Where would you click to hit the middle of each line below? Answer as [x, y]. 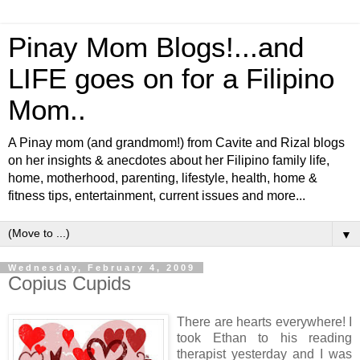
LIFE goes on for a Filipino [171, 79]
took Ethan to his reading [264, 337]
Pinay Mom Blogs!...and [156, 47]
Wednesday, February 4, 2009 [102, 268]
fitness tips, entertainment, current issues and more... [157, 196]
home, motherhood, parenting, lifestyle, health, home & [163, 178]
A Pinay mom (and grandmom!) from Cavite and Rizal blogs [176, 143]
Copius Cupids [70, 283]
